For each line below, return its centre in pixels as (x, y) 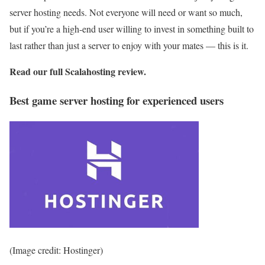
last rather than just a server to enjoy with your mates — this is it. (129, 46)
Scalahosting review (104, 72)
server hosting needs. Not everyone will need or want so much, (126, 12)
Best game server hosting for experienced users (117, 100)
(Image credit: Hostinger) (56, 250)
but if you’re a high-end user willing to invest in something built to (132, 29)
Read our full (37, 72)
